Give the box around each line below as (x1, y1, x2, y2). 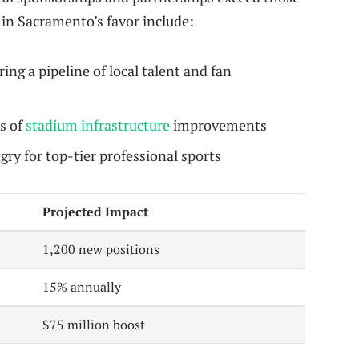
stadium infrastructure (26, 115, 170, 135)
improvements (170, 115, 267, 135)
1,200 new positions (42, 240, 160, 259)
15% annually (42, 278, 122, 296)
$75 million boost (42, 316, 146, 334)
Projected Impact (42, 203, 149, 221)
